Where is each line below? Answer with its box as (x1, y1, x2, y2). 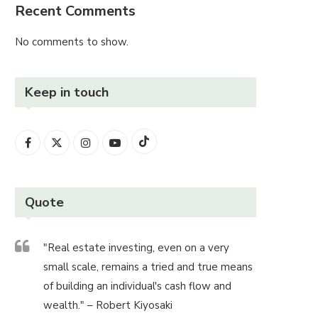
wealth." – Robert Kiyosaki (43, 297, 172, 312)
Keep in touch (25, 83, 109, 101)
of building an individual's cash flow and (43, 278, 231, 293)
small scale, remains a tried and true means (43, 259, 253, 274)
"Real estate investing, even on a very (43, 240, 229, 255)
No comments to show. (15, 34, 128, 49)
